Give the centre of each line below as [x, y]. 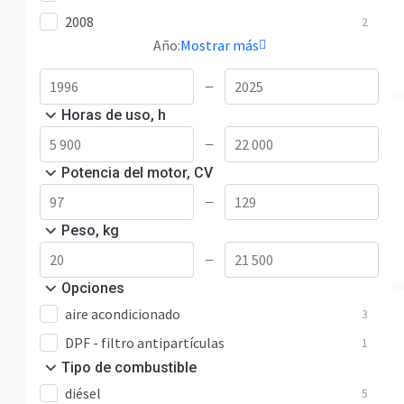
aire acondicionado [123, 314]
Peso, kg [90, 230]
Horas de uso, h [114, 115]
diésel [83, 393]
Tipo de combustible [129, 367]
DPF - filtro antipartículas [145, 343]
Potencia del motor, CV [137, 173]
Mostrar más [219, 45]
